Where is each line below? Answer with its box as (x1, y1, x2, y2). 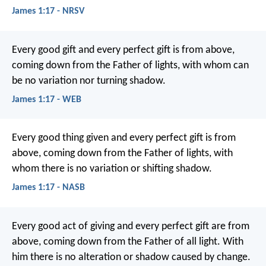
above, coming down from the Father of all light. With (12, 236, 243, 248)
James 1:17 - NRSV (12, 7, 84, 17)
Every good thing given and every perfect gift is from (12, 132, 236, 144)
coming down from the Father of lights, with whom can (12, 59, 249, 71)
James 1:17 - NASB (12, 183, 85, 193)
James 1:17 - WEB (12, 94, 81, 104)
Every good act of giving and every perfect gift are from (12, 220, 249, 232)
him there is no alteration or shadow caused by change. (12, 251, 251, 263)
